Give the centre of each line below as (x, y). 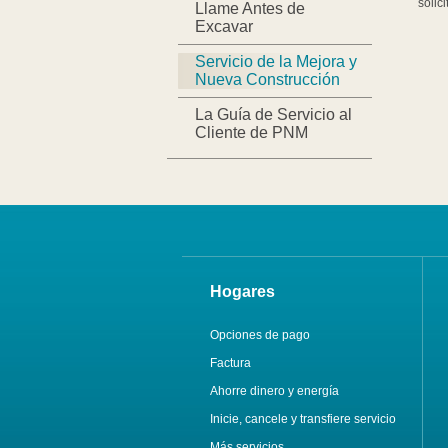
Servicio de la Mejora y (275, 62)
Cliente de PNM (251, 133)
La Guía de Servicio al (273, 115)
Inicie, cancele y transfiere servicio (302, 419)
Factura (230, 363)
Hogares (242, 292)
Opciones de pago (259, 335)
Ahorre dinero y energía (274, 391)
